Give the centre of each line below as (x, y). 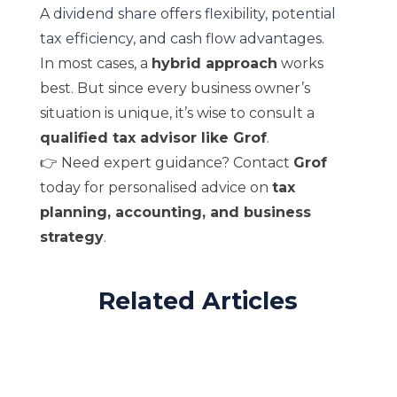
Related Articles (198, 301)
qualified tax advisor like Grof (153, 138)
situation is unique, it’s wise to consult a (177, 113)
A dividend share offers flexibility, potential (187, 14)
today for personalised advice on (156, 187)
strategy (71, 237)
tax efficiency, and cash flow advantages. (182, 39)
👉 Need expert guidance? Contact (166, 163)
